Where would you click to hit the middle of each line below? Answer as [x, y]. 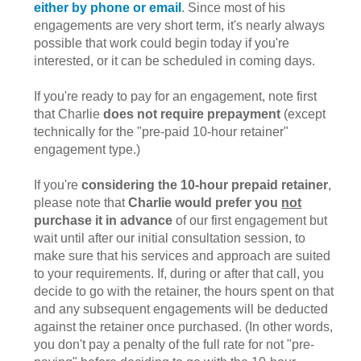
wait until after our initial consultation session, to [170, 239]
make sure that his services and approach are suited [183, 256]
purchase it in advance [104, 221]
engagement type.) [87, 150]
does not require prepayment [192, 114]
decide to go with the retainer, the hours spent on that [184, 292]
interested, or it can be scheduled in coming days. [175, 61]
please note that [81, 203]
